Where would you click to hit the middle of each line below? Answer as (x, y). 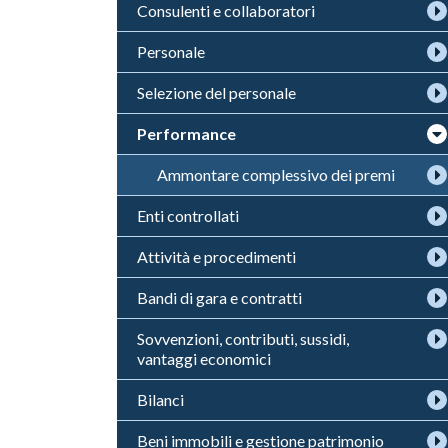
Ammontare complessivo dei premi (276, 174)
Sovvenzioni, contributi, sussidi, (243, 338)
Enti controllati (188, 215)
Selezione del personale (216, 92)
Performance (186, 133)
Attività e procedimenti (216, 256)
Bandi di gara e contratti (219, 297)
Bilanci (160, 399)
